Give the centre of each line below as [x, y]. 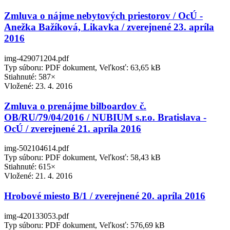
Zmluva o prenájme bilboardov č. [75, 106]
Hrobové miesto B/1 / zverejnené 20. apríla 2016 [105, 196]
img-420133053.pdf [36, 216]
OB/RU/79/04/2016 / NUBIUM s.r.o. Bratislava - [105, 117]
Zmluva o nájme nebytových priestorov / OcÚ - [103, 16]
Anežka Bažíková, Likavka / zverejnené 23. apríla [109, 27]
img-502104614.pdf [36, 148]
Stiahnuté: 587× [30, 76]
